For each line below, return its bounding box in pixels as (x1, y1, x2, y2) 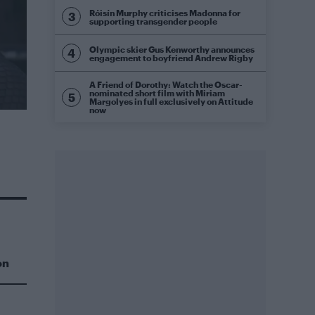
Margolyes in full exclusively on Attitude (89, 96, 253, 106)
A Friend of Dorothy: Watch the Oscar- (89, 79, 243, 89)
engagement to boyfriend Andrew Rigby (89, 52, 253, 63)
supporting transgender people (89, 15, 217, 26)
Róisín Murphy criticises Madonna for (89, 7, 240, 18)
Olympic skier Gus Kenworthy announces (89, 44, 255, 54)
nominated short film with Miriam (89, 88, 225, 98)
